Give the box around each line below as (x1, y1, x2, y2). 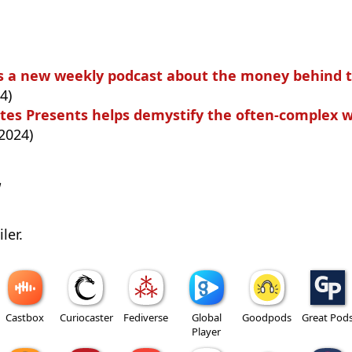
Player (192, 324, 221, 339)
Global (191, 310, 222, 324)
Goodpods (242, 310, 291, 324)
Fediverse (123, 310, 168, 324)
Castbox (5, 310, 44, 324)
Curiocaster (59, 310, 113, 324)
